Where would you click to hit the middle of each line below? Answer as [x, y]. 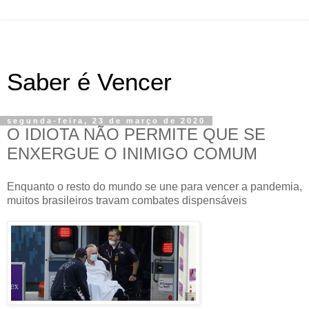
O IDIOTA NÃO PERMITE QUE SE [136, 134]
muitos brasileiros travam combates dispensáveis [128, 200]
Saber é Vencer [89, 82]
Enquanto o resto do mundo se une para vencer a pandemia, [154, 186]
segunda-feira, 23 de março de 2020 [106, 121]
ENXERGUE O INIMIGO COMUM [132, 153]
